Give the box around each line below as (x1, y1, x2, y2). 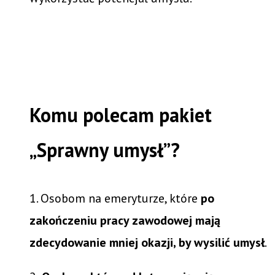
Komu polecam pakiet (29, 101, 212, 128)
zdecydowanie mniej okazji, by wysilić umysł (29, 234, 265, 250)
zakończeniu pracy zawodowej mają (29, 212, 220, 228)
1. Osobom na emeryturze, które (29, 190, 201, 206)
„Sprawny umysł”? (29, 136, 185, 163)
